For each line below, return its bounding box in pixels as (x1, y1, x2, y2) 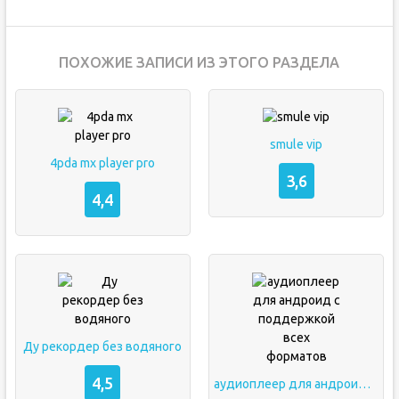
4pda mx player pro (50, 156, 156, 170)
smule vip (270, 137, 323, 151)
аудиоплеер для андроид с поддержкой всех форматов (357, 377, 370, 391)
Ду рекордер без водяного (23, 339, 183, 354)
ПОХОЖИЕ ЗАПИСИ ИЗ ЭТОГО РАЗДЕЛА (59, 54, 340, 70)
